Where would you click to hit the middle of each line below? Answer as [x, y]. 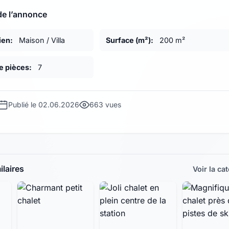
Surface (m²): [130, 40]
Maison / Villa [41, 40]
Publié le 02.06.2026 [44, 105]
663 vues [105, 105]
